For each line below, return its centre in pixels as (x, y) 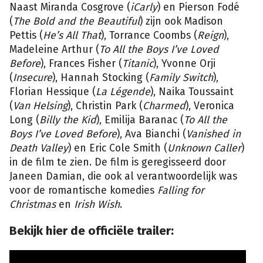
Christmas (34, 204)
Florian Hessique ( (53, 92)
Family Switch (181, 77)
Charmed (164, 106)
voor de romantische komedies (83, 190)
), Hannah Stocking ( (101, 77)
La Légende (123, 92)
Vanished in (213, 134)
